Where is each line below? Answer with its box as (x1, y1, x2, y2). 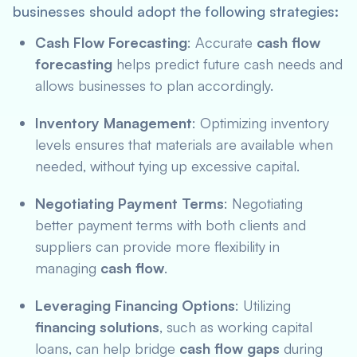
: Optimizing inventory (192, 114, 329, 131)
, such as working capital (159, 318, 312, 335)
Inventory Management (35, 114, 192, 131)
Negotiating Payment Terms (35, 194, 224, 212)
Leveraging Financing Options (35, 296, 235, 314)
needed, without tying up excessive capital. (35, 157, 300, 175)
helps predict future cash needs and (112, 55, 343, 73)
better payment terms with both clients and (35, 216, 306, 233)
